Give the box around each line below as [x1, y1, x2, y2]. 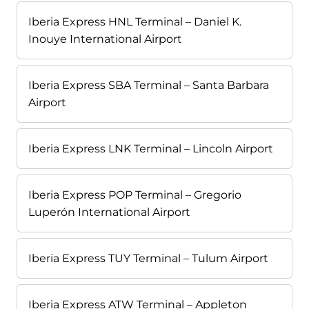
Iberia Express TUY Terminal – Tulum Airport [28, 252, 268, 266]
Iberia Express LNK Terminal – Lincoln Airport [28, 142, 273, 156]
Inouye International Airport [28, 32, 182, 46]
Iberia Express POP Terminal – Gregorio [28, 188, 241, 202]
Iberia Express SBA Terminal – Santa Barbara [28, 79, 269, 92]
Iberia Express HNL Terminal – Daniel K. [28, 15, 241, 29]
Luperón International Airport [28, 206, 190, 219]
